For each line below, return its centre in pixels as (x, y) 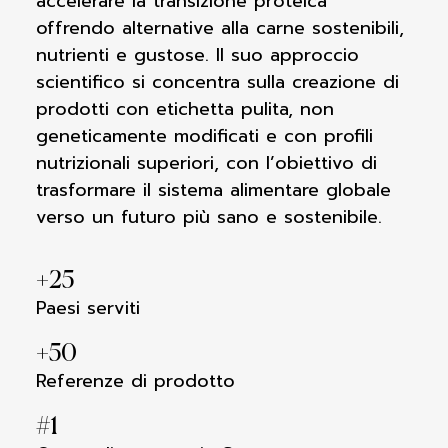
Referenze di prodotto (135, 381)
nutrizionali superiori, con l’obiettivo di (206, 163)
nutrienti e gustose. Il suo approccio (197, 55)
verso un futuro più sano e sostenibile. (209, 217)
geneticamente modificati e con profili (204, 136)
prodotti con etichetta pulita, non (185, 109)
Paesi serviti (88, 308)
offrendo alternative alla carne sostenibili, (220, 28)
